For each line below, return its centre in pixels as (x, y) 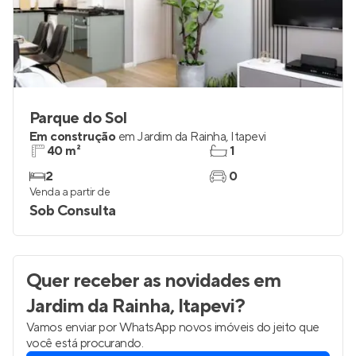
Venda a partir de (70, 192)
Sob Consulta (73, 211)
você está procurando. (85, 343)
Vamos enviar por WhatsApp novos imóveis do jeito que (173, 327)
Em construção (73, 137)
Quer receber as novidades (138, 281)
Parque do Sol (78, 118)
